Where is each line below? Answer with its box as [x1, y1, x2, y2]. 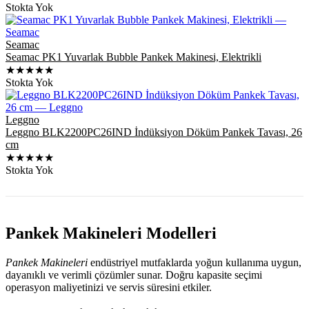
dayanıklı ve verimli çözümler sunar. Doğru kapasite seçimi [6, 268, 262, 281]
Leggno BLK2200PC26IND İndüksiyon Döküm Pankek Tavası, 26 [6, 126, 302, 138]
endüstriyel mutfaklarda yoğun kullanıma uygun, [88, 256, 301, 268]
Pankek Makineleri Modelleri [6, 223, 217, 242]
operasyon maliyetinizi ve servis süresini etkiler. [6, 281, 212, 293]
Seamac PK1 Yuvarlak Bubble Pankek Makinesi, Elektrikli [6, 50, 261, 63]
